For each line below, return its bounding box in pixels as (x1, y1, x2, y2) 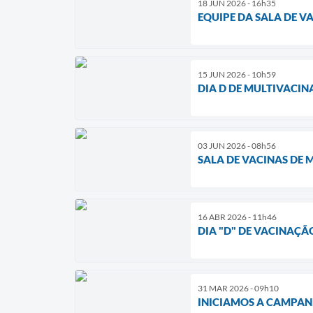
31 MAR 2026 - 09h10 (198, 283, 279, 294)
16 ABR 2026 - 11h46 (198, 212, 277, 223)
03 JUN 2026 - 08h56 (198, 140, 276, 152)
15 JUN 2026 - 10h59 (198, 69, 276, 80)
